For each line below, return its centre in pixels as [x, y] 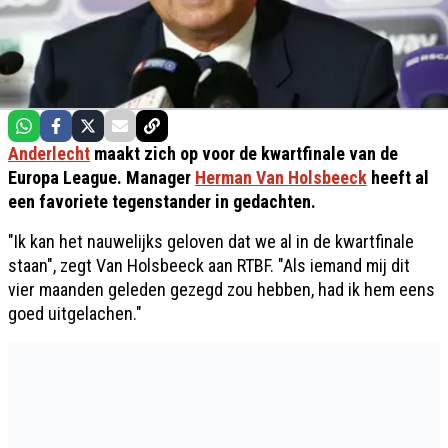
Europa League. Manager [101, 177]
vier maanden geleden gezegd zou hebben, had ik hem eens [221, 289]
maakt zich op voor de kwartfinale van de [244, 153]
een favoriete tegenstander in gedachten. [162, 201]
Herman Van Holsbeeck [281, 177]
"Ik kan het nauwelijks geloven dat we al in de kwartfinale [211, 241]
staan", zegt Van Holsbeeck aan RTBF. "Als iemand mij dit [209, 265]
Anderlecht [49, 153]
